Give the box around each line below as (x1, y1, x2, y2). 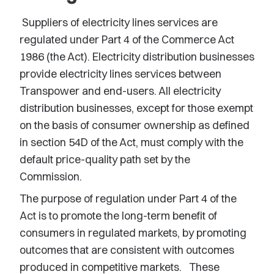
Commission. (20, 169, 82, 183)
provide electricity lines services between (20, 67, 221, 81)
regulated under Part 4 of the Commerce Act (20, 32, 234, 46)
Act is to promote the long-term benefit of (20, 209, 217, 223)
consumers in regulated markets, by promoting (20, 226, 246, 240)
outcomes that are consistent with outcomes (20, 243, 234, 257)
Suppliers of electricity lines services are (20, 15, 218, 29)
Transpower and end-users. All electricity (20, 84, 221, 98)
